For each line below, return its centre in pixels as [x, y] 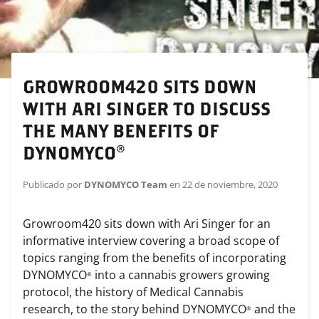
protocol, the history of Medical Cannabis [133, 292]
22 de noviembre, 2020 [230, 185]
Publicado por [53, 185]
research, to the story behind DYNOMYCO [135, 309]
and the [273, 309]
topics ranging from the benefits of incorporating [155, 258]
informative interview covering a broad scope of [151, 241]
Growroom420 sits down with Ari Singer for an [147, 224]
